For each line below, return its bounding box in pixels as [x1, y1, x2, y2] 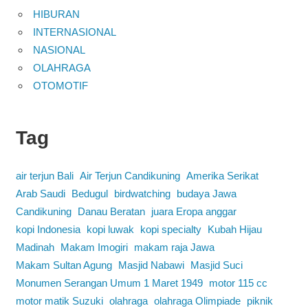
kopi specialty [140, 223, 201, 235]
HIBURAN [33, 8, 80, 20]
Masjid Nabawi [118, 258, 184, 271]
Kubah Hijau [207, 223, 262, 235]
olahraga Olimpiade [153, 294, 241, 307]
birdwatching [113, 187, 170, 199]
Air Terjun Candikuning [79, 169, 180, 181]
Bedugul [71, 187, 108, 199]
